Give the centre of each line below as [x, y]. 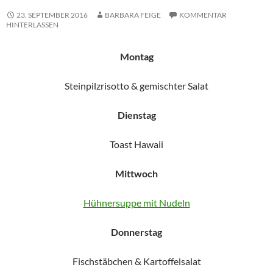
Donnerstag [136, 232]
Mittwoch [136, 173]
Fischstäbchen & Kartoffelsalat [136, 261]
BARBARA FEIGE [133, 15]
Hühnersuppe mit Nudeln [136, 203]
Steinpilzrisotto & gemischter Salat [136, 86]
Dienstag [136, 115]
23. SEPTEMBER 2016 [52, 15]
